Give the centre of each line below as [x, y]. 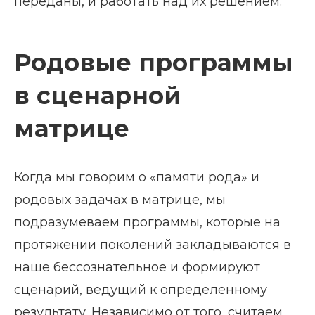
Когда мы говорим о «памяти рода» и [137, 178]
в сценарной [98, 96]
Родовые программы [154, 63]
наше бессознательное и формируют [137, 268]
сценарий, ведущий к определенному [141, 290]
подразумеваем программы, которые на [147, 223]
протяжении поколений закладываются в [153, 245]
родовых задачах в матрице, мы [120, 200]
